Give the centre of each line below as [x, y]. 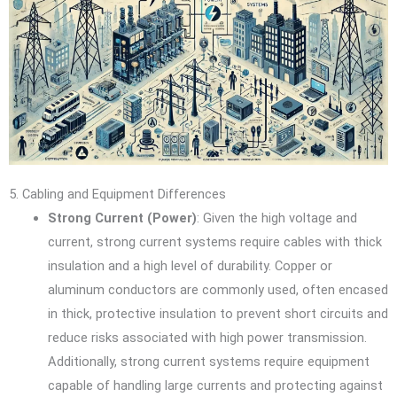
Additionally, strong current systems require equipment [208, 361]
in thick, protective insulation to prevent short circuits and [218, 313]
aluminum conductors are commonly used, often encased [218, 289]
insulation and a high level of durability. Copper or [190, 265]
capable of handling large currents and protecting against [215, 385]
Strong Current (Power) [122, 218]
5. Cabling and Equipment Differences [117, 194]
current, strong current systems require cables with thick [214, 241]
